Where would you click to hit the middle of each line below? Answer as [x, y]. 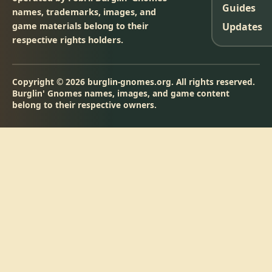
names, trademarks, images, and [84, 12]
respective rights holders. [68, 40]
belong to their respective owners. [84, 105]
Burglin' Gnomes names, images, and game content [121, 93]
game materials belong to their [80, 26]
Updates [242, 27]
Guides [239, 8]
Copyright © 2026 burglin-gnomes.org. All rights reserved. [134, 82]
